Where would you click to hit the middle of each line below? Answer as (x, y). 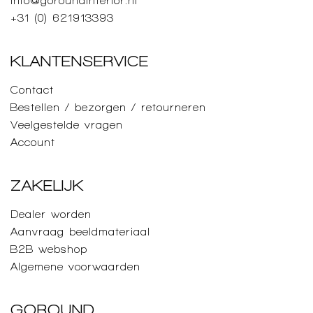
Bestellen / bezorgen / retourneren (108, 107)
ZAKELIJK (47, 185)
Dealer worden (51, 214)
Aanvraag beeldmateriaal (80, 231)
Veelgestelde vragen (67, 124)
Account (33, 142)
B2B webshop (49, 249)
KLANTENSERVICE (80, 60)
